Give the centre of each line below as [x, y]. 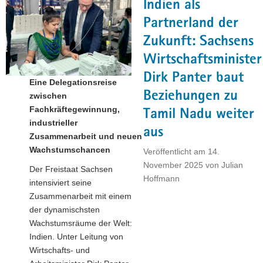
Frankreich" [106, 74]
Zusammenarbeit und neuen [86, 136]
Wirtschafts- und [60, 250]
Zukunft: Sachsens [198, 42]
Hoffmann [161, 178]
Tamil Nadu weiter [199, 114]
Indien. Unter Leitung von [76, 237]
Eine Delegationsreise [73, 82]
